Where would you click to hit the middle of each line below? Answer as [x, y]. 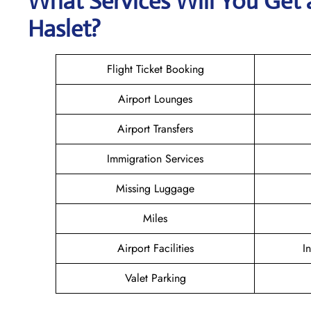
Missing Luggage [155, 188]
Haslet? [64, 28]
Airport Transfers [155, 128]
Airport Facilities [155, 248]
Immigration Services [155, 158]
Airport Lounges [155, 99]
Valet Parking [155, 278]
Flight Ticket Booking [155, 69]
